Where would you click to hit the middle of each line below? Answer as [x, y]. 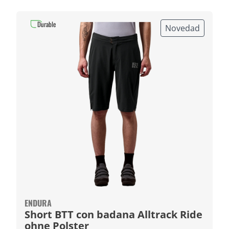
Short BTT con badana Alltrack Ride [81, 214]
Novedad [182, 28]
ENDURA [38, 203]
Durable [47, 24]
